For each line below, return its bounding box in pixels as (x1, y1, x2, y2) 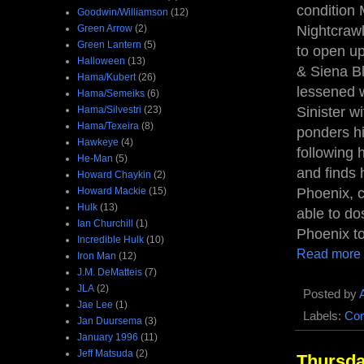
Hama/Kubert (77, 71, 136, 83)
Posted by (303, 287, 359, 301)
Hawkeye (77, 136, 119, 148)
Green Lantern (77, 38, 141, 50)
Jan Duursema (77, 314, 142, 327)
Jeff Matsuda (77, 347, 133, 359)
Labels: (303, 310, 344, 323)
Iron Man (77, 249, 116, 262)
